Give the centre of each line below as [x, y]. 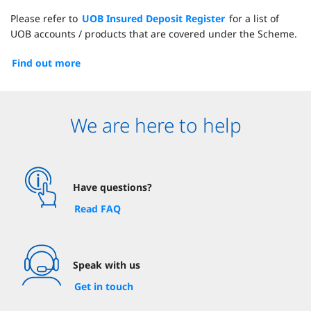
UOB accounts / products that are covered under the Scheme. [154, 34]
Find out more [46, 63]
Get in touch [104, 287]
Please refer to [45, 19]
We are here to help [155, 125]
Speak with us [107, 265]
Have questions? [112, 187]
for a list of [253, 19]
